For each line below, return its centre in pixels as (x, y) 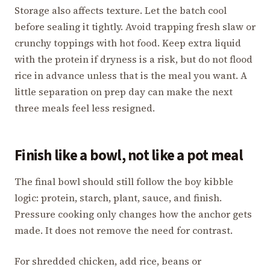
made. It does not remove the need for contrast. (124, 230)
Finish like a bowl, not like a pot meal (129, 155)
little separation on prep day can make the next (124, 91)
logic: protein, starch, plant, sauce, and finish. (118, 197)
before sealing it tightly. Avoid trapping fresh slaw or (135, 26)
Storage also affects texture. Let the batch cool (121, 10)
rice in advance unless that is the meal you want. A (131, 75)
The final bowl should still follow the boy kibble (124, 181)
